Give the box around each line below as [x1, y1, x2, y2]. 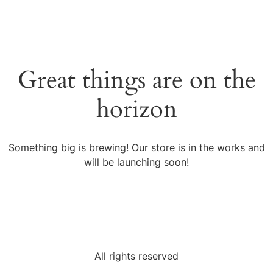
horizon [96, 93, 177, 126]
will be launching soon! [84, 156, 189, 168]
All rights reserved [94, 250, 179, 263]
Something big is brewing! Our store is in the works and [8, 141, 265, 154]
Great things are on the [17, 63, 256, 97]
